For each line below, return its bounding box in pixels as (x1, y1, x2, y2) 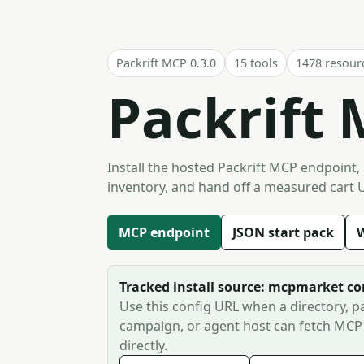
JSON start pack (232, 223, 334, 241)
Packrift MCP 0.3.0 (116, 55, 216, 71)
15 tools (234, 55, 278, 71)
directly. (119, 336, 167, 354)
